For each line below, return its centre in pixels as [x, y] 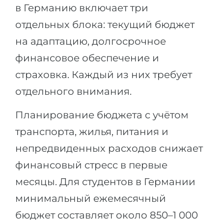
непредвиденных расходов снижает [109, 148]
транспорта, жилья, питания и [92, 131]
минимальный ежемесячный [91, 198]
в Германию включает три [82, 8]
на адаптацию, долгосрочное [91, 41]
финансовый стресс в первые [91, 165]
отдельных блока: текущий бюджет [105, 24]
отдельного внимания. [73, 91]
